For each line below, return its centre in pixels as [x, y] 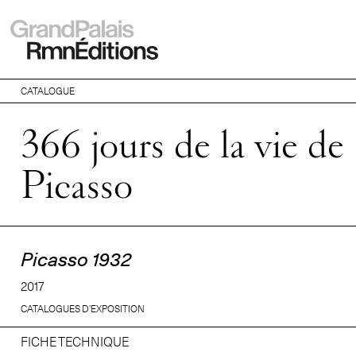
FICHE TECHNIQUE [75, 342]
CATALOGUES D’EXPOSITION [83, 309]
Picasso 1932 [76, 259]
